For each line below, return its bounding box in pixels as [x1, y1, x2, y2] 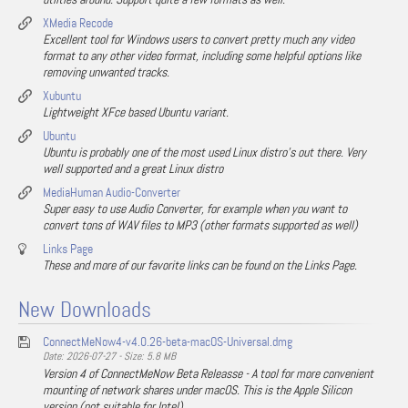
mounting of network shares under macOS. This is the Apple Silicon [43, 382, 352, 398]
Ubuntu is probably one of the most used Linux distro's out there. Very [43, 144, 366, 160]
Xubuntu [43, 87, 81, 104]
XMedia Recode [43, 15, 113, 31]
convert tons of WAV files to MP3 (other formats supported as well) [43, 217, 358, 233]
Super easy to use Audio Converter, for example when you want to [43, 200, 347, 217]
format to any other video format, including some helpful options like [43, 47, 361, 64]
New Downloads [18, 296, 151, 324]
